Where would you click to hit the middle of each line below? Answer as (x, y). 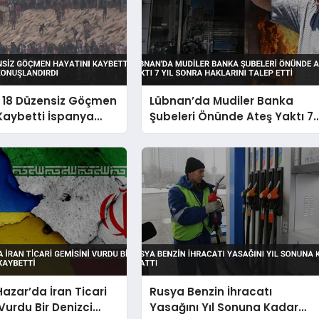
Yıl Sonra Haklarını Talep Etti (229, 132)
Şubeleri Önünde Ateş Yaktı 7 (232, 117)
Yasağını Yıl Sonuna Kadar (224, 307)
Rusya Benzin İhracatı (211, 291)
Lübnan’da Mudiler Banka (222, 101)
